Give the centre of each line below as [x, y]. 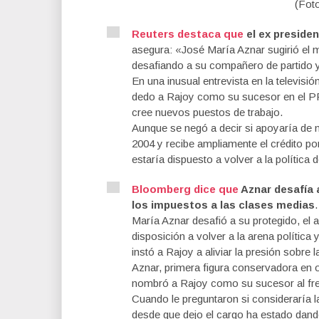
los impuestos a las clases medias [223, 205]
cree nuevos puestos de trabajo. [207, 113]
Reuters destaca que [188, 34]
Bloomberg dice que [185, 189]
